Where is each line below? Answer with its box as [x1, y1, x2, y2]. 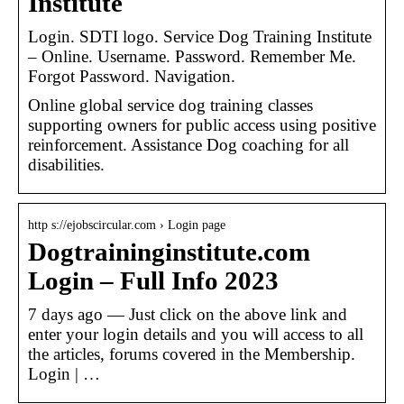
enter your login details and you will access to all [28, 324, 363, 344]
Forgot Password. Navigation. [28, 66, 235, 86]
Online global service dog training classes [28, 95, 313, 115]
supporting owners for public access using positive [28, 115, 376, 134]
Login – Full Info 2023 [28, 266, 279, 295]
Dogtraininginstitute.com [28, 237, 310, 266]
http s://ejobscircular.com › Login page [28, 217, 225, 232]
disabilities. [28, 154, 105, 174]
